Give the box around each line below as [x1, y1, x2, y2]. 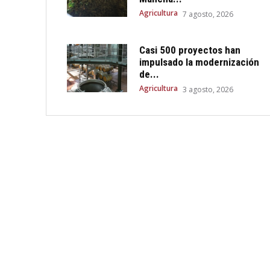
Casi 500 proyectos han [139, 44, 241, 57]
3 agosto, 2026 [183, 84, 234, 95]
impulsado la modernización [139, 56, 260, 69]
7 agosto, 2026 [183, 9, 234, 20]
